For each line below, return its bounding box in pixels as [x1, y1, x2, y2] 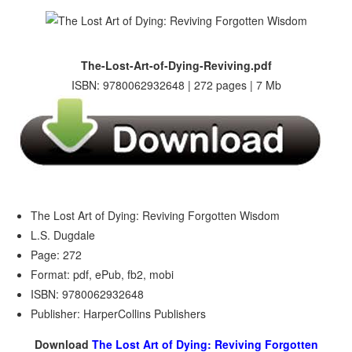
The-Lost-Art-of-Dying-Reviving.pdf [80, 57, 272, 73]
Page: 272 [31, 247, 82, 262]
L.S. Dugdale [31, 227, 96, 243]
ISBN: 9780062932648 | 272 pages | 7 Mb [71, 77, 281, 93]
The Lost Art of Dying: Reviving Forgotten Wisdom [31, 207, 280, 223]
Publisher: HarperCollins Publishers [31, 306, 207, 321]
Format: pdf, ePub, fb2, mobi [31, 266, 174, 282]
